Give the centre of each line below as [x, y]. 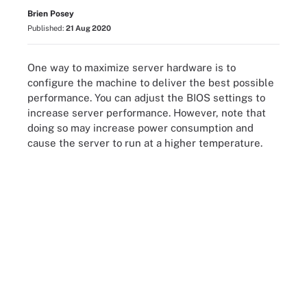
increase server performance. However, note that [147, 112]
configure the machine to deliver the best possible [151, 82]
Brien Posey [51, 14]
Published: [47, 28]
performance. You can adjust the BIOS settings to [146, 97]
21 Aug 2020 [88, 28]
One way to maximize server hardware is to [132, 67]
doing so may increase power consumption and [140, 127]
